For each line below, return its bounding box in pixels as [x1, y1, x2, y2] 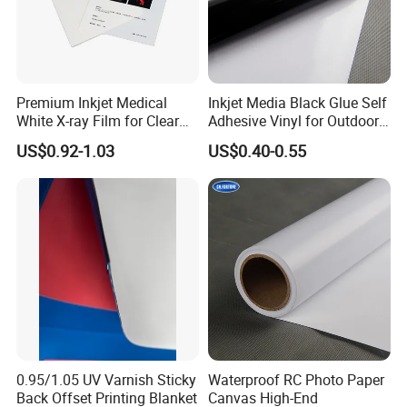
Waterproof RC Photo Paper [207, 370, 384, 391]
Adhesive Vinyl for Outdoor [207, 110, 379, 131]
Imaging [16, 128, 70, 149]
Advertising [207, 128, 280, 149]
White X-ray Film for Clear [16, 110, 180, 131]
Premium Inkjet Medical [16, 92, 168, 113]
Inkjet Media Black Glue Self [207, 92, 387, 113]
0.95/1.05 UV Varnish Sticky [16, 370, 197, 391]
